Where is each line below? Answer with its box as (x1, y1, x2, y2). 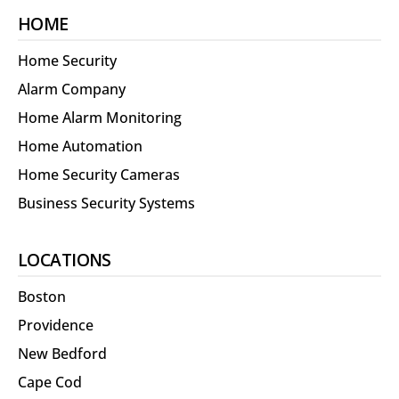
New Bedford (18, 344, 107, 364)
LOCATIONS (18, 248, 111, 273)
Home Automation (18, 136, 142, 157)
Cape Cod (18, 372, 82, 393)
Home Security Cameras (18, 165, 180, 185)
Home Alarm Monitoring (18, 108, 182, 128)
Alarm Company (18, 79, 126, 100)
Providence (18, 315, 94, 336)
